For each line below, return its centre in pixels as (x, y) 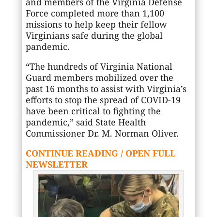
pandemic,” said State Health (85, 122)
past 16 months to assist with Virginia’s (106, 89)
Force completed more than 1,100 (95, 13)
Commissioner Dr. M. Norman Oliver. (102, 133)
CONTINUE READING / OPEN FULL (101, 153)
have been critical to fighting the (93, 111)
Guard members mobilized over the (99, 78)
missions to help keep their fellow (96, 24)
